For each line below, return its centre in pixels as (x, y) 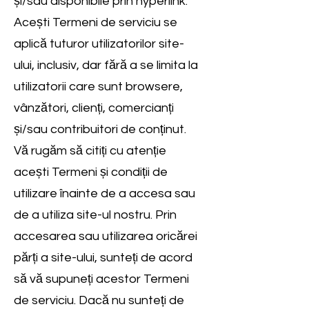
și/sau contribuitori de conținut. (100, 129)
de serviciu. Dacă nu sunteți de (99, 300)
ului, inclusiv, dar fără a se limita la (106, 65)
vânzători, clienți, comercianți (94, 108)
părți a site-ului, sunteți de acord (103, 258)
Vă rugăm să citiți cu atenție (90, 151)
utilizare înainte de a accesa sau (104, 193)
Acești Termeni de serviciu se (96, 22)
